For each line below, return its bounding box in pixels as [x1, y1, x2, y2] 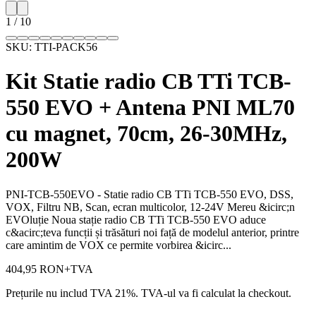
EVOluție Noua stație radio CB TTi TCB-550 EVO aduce [6, 213, 266, 226]
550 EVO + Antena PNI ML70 [6, 95, 295, 121]
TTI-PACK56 [35, 41, 97, 53]
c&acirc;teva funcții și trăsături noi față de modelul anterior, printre [6, 226, 299, 238]
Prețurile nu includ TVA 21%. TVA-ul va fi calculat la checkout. [6, 286, 291, 299]
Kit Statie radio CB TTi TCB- [6, 68, 291, 95]
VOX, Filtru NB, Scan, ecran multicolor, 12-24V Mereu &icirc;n [6, 200, 295, 213]
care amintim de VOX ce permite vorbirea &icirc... [6, 238, 231, 251]
